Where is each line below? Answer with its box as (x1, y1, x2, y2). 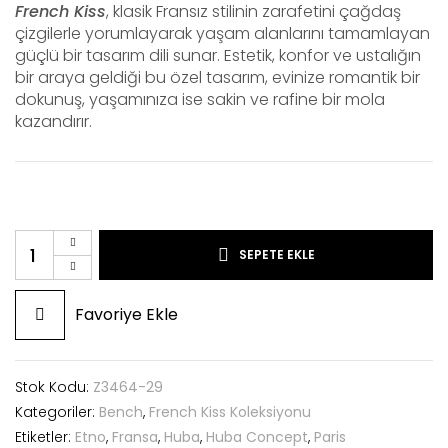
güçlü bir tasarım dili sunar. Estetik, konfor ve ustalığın (15, 44, 421, 67)
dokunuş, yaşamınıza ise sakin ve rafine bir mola (15, 88, 385, 111)
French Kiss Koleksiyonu (149, 402, 311, 422)
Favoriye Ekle (75, 303, 178, 326)
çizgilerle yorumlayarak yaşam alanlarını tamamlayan (15, 22, 430, 45)
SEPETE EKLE (238, 246, 315, 263)
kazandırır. (15, 110, 92, 133)
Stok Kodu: (15, 377, 93, 397)
